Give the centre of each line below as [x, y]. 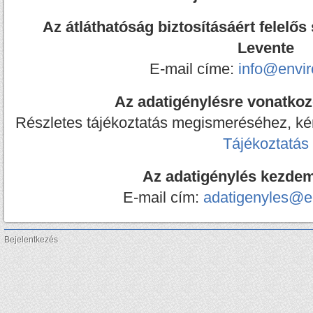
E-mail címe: [194, 69]
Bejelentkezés [31, 240]
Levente [265, 48]
